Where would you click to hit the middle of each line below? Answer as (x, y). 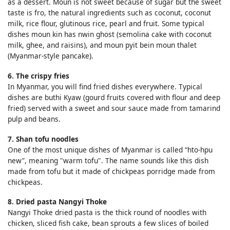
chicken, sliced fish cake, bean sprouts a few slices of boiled (108, 223)
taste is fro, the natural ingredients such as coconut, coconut (109, 13)
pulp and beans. (34, 119)
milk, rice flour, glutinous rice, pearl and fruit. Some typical (106, 24)
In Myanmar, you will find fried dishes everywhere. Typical (105, 87)
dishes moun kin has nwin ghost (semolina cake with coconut (110, 34)
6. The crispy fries (39, 76)
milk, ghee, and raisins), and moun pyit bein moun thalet (102, 45)
